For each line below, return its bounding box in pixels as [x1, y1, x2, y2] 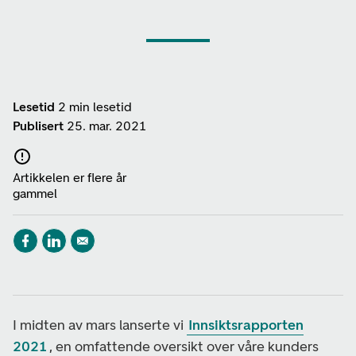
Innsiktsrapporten [188, 315, 304, 334]
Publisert [13, 118, 64, 133]
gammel [13, 185, 57, 201]
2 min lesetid [58, 99, 132, 114]
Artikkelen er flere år [13, 169, 126, 185]
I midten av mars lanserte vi [13, 315, 187, 334]
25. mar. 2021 [67, 118, 147, 133]
